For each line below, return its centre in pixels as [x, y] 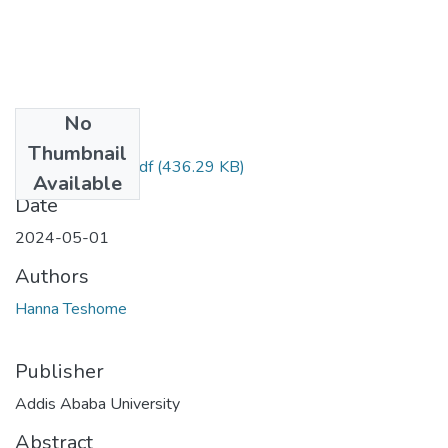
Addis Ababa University [97, 403]
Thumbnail [77, 153]
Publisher [59, 371]
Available [77, 183]
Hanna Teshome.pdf [84, 166]
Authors [52, 276]
